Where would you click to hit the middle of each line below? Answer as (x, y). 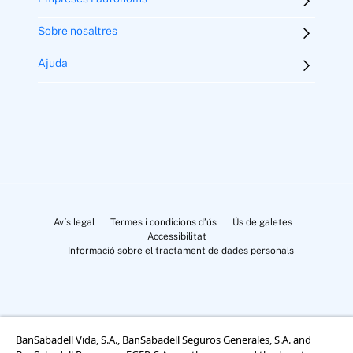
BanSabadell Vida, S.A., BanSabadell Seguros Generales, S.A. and (163, 340)
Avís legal (74, 223)
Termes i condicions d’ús (163, 223)
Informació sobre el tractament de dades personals (180, 251)
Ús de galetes (262, 223)
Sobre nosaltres (78, 31)
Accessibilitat (176, 237)
